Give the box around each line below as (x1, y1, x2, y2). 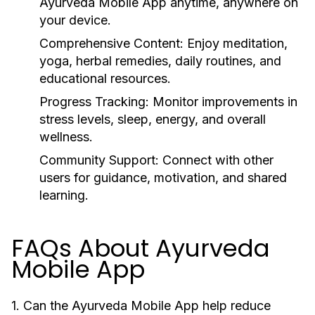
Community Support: (39, 153, 159, 167)
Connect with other (159, 153, 274, 167)
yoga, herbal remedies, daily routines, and (39, 53, 281, 68)
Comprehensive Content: (39, 36, 184, 51)
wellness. (39, 129, 93, 144)
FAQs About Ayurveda (11, 231, 270, 265)
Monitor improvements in (149, 94, 297, 109)
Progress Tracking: (39, 94, 149, 109)
